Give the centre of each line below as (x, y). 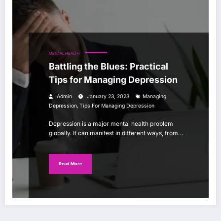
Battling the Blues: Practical (109, 66)
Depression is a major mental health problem (111, 123)
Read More (70, 164)
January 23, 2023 (108, 96)
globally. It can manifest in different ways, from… (116, 133)
